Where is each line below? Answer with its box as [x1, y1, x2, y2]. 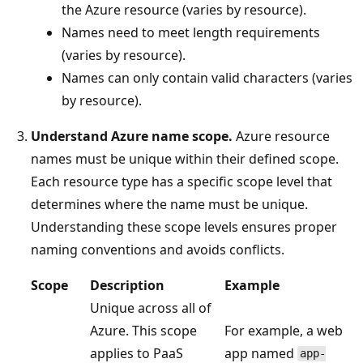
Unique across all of [90, 298, 211, 317]
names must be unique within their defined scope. [31, 149, 339, 168]
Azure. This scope [90, 321, 197, 340]
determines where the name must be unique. [31, 194, 308, 213]
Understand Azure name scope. [31, 126, 233, 145]
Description [90, 275, 164, 294]
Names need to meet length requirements [62, 23, 320, 41]
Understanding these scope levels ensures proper [31, 217, 337, 236]
